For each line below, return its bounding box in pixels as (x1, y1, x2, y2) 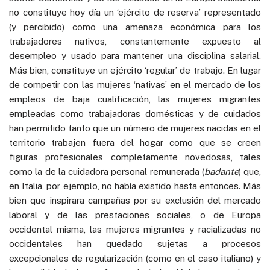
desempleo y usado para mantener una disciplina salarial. (9, 50, 261, 61)
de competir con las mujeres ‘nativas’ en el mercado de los (9, 79, 261, 90)
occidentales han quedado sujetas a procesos (9, 238, 261, 249)
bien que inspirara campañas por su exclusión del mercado (9, 195, 261, 206)
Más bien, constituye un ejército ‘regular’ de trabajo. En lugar (9, 64, 261, 75)
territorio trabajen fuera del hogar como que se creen (9, 137, 261, 148)
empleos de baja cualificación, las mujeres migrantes (9, 93, 261, 104)
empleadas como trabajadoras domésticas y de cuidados (9, 108, 261, 119)
